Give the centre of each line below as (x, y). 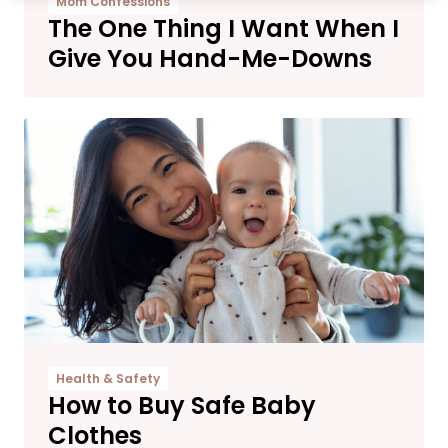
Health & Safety (108, 378)
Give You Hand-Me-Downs (210, 58)
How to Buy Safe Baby (182, 405)
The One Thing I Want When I (223, 28)
